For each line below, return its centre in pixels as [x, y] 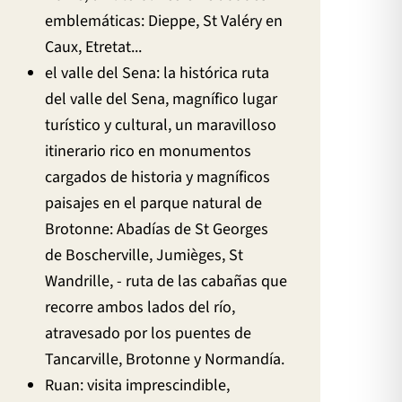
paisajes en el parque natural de [154, 203]
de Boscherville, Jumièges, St [144, 255]
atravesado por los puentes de [149, 333]
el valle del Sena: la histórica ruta [157, 73]
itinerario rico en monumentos [149, 151]
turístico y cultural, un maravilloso [161, 125]
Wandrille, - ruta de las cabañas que [166, 281]
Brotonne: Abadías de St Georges [157, 229]
